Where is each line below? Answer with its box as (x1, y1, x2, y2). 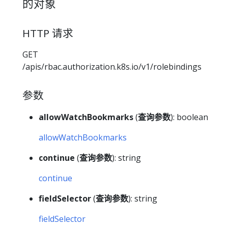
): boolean (170, 111, 208, 123)
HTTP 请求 (22, 25, 73, 40)
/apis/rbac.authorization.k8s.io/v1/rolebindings (22, 61, 202, 73)
